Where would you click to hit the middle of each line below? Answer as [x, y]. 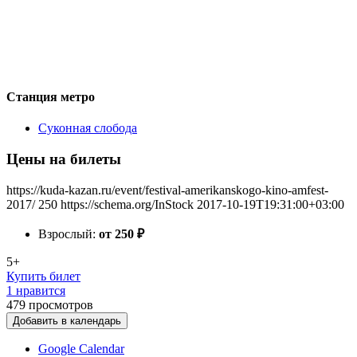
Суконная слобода [88, 128]
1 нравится [36, 290]
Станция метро [51, 96]
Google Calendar [81, 348]
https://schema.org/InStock [127, 204]
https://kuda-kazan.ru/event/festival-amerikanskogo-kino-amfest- [167, 190]
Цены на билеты [64, 159]
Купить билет [43, 276]
